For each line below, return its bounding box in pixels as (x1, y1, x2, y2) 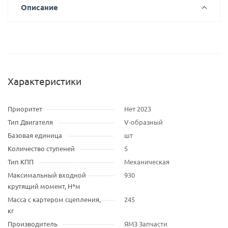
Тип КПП (8, 157, 34, 166)
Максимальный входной (8, 170, 86, 179)
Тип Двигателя (8, 118, 53, 126)
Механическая (124, 157, 169, 166)
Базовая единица (8, 131, 62, 139)
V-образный (124, 118, 163, 126)
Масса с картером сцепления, (8, 195, 101, 204)
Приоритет (8, 104, 42, 113)
